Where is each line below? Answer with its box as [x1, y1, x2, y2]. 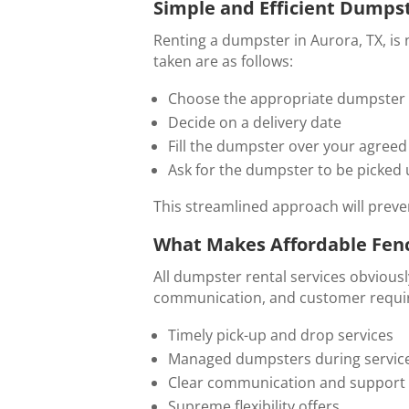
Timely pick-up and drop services [168, 324, 393, 345]
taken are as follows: [153, 50, 293, 71]
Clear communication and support [168, 372, 405, 393]
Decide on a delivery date [168, 111, 341, 132]
